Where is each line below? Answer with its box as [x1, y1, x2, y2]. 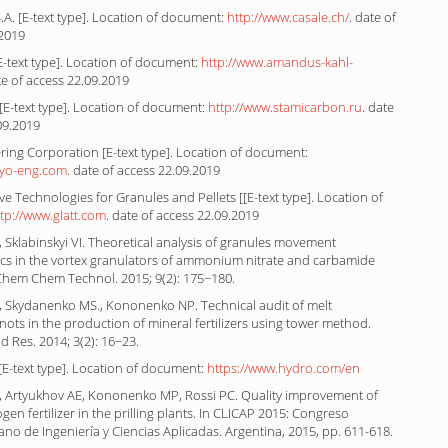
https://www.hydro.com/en [207, 358, 361, 377]
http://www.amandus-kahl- [201, 52, 354, 71]
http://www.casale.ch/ [227, 7, 350, 26]
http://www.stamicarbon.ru [208, 97, 363, 116]
